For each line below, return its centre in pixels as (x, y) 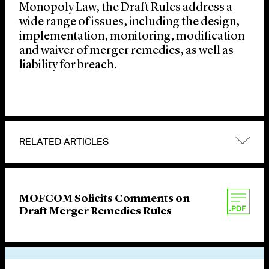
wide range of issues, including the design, (129, 23)
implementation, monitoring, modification (132, 37)
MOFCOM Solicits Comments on (104, 199)
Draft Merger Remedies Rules (95, 212)
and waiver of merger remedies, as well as (126, 51)
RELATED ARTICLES (64, 142)
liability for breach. (68, 66)
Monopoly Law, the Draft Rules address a (126, 8)
